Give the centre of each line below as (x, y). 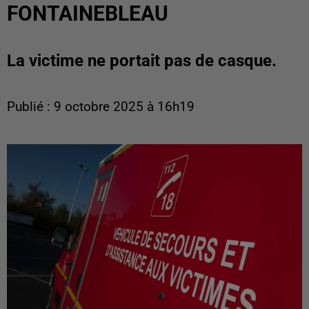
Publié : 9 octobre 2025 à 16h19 (101, 107)
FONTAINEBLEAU (88, 13)
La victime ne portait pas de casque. (142, 61)
